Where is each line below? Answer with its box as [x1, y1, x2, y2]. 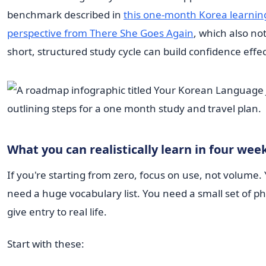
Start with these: [7, 236, 84, 251]
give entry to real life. [7, 204, 107, 218]
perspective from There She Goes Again [7, 26, 194, 40]
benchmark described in [7, 8, 123, 22]
